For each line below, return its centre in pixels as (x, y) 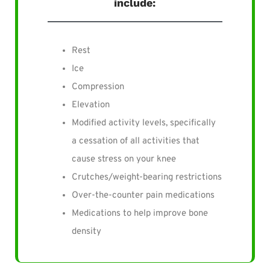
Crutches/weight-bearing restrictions (146, 178)
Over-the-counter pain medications (143, 196)
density (86, 232)
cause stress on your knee (124, 160)
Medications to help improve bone (140, 214)
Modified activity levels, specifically (143, 124)
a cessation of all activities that (135, 142)
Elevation (90, 105)
